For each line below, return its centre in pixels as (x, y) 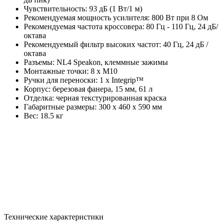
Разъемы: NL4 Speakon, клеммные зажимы (96, 62)
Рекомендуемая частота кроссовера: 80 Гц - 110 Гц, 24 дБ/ (121, 26)
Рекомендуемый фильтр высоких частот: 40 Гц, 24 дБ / (116, 44)
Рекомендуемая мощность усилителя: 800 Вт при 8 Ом (116, 17)
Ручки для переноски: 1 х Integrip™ (84, 80)
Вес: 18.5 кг (44, 115)
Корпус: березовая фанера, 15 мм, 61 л (88, 89)
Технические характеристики (54, 217)
